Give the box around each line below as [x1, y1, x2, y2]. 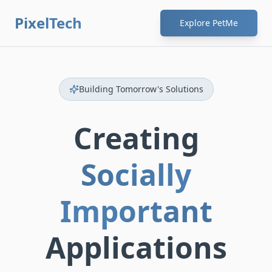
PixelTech [15, 13, 82, 33]
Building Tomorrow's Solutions [78, 83, 203, 95]
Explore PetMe [180, 17, 238, 29]
